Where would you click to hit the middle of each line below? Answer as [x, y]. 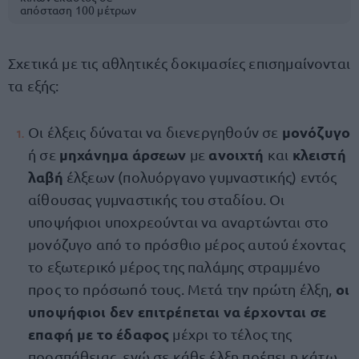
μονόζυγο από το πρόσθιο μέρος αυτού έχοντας [187, 244]
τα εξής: [34, 85]
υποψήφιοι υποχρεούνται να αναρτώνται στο [179, 222]
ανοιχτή [238, 154]
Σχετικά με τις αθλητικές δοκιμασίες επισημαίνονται [179, 63]
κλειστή [319, 154]
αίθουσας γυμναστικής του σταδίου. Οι [157, 199]
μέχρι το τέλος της [231, 334]
